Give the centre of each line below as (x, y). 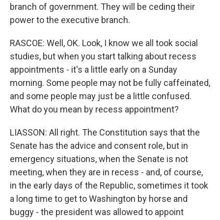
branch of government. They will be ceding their (102, 7)
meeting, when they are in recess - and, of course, (106, 172)
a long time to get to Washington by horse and (99, 199)
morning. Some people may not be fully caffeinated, (110, 83)
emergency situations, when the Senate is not (99, 159)
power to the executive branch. (70, 20)
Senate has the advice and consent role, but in (99, 146)
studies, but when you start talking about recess (103, 56)
